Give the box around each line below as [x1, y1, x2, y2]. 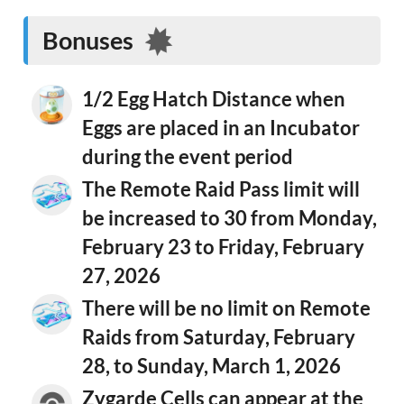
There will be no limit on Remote [82, 297, 371, 320]
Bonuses [42, 24, 139, 55]
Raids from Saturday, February [82, 326, 355, 349]
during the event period [82, 145, 293, 169]
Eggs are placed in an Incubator [82, 116, 360, 140]
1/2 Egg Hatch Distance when [82, 87, 345, 111]
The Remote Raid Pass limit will [82, 178, 360, 201]
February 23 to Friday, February [82, 235, 364, 259]
